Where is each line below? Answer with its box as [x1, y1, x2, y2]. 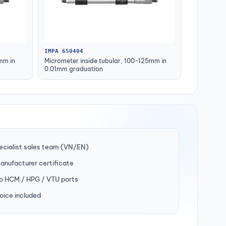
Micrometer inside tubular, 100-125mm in [44, 57, 166, 65]
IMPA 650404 [44, 48, 83, 55]
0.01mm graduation [44, 65, 103, 73]
